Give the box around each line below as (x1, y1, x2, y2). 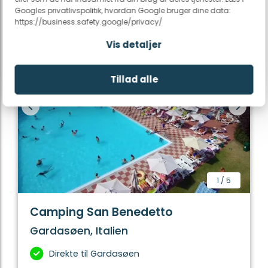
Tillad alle (110, 73, 158, 86)
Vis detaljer (106, 38, 162, 51)
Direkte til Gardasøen (49, 248, 139, 260)
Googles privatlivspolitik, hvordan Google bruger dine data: (14, 5, 231, 16)
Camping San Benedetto (30, 204, 173, 221)
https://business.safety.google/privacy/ (14, 17, 163, 27)
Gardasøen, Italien (30, 224, 128, 239)
